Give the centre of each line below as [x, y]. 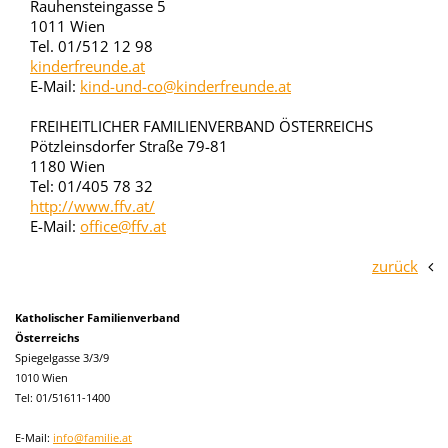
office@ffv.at [123, 226]
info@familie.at [92, 437]
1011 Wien [67, 26]
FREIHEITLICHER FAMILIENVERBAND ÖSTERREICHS [201, 126]
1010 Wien [41, 377]
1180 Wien [67, 166]
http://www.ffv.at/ [92, 206]
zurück [395, 266]
